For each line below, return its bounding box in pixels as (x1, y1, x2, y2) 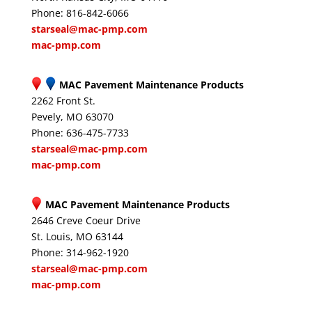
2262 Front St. (31, 94, 95, 107)
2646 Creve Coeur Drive (31, 214, 141, 227)
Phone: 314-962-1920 (31, 246, 129, 259)
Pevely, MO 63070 (31, 110, 114, 123)
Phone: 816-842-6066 (31, 6, 129, 19)
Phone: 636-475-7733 (31, 126, 129, 139)
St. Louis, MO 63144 (31, 230, 123, 243)
